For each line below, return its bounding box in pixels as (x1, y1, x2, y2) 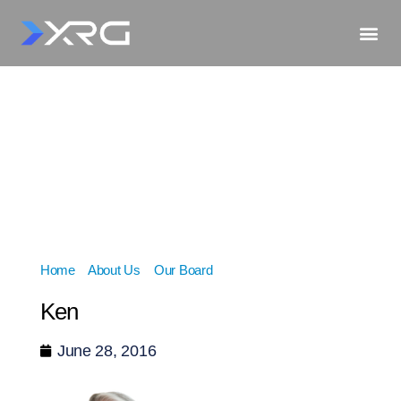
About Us (87, 261, 141, 277)
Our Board (153, 261, 213, 277)
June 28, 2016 (56, 341, 157, 360)
